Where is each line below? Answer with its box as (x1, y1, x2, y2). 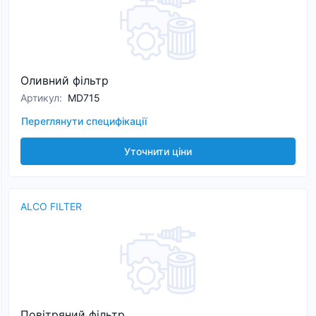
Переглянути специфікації (21, 115, 147, 127)
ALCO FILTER (20, 200, 82, 212)
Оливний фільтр (20, 73, 109, 87)
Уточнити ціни (124, 145, 192, 157)
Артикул (20, 92, 59, 104)
